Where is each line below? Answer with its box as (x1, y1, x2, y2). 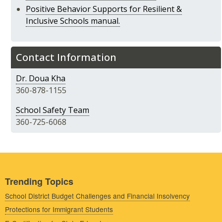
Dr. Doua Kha (16, 72, 65, 84)
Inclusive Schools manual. (26, 15, 120, 26)
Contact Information (16, 50, 116, 64)
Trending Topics (5, 174, 73, 188)
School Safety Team (16, 104, 89, 115)
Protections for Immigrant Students (5, 204, 113, 215)
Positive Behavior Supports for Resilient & (26, 3, 182, 14)
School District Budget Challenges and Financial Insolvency (5, 190, 190, 201)
